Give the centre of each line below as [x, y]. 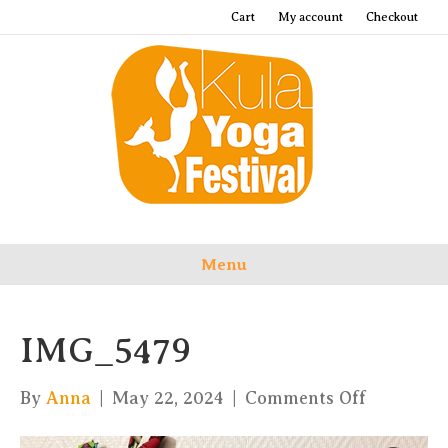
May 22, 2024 [168, 398]
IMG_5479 [105, 350]
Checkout [392, 17]
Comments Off [305, 398]
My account [310, 17]
